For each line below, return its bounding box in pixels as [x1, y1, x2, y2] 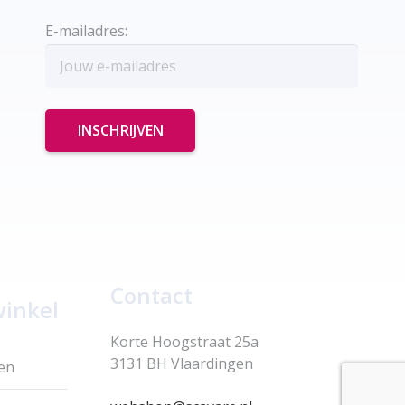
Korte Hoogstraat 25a [110, 331, 259, 352]
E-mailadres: [45, 20, 128, 41]
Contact [110, 279, 193, 310]
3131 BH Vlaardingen [110, 353, 253, 373]
